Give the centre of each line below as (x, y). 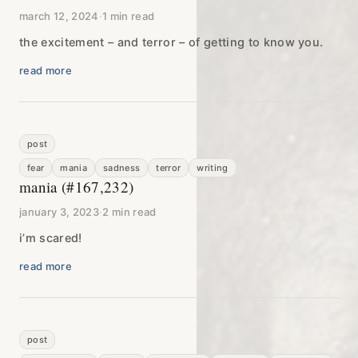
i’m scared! (51, 237)
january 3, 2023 (59, 211)
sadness (121, 167)
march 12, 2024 (59, 16)
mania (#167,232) (77, 186)
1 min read (128, 16)
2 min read (129, 211)
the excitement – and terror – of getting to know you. (171, 42)
